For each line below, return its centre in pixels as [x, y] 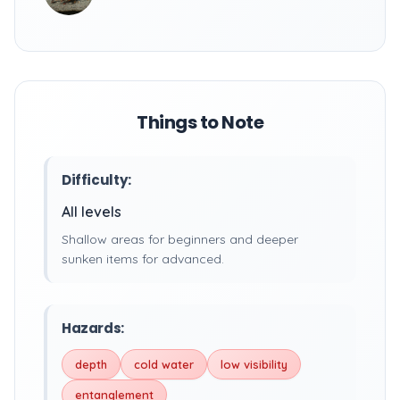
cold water [164, 364]
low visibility [254, 364]
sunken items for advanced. [143, 259]
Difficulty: [96, 180]
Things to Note [200, 122]
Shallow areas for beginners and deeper [180, 239]
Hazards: [93, 328]
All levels [92, 212]
